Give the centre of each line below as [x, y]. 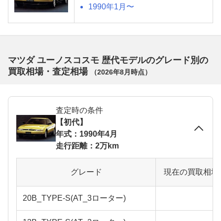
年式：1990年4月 [87, 134]
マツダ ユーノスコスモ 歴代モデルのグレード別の [108, 60]
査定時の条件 [79, 110]
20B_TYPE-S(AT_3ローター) [74, 198]
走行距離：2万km [87, 146]
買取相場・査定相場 [49, 71]
